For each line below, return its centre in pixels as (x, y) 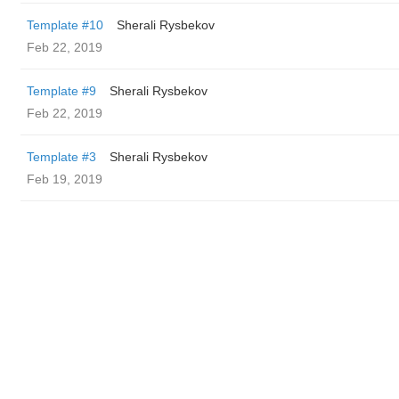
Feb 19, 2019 (65, 179)
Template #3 (61, 157)
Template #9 (61, 91)
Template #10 (65, 25)
